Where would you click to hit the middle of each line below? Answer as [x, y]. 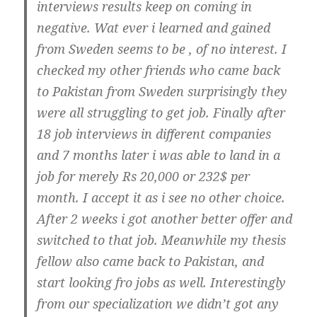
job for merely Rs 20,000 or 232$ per [144, 176]
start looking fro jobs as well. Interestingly [162, 282]
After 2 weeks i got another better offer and [165, 218]
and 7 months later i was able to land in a [159, 155]
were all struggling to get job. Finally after [161, 112]
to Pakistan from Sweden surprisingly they [162, 91]
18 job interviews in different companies [154, 133]
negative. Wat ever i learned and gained [154, 27]
